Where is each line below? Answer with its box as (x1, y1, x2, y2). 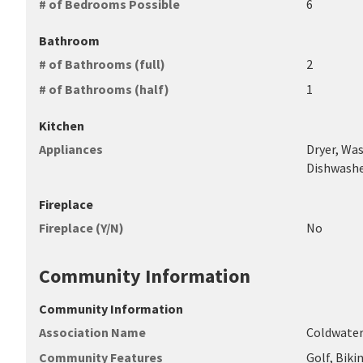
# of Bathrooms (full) (39, 56, 165, 72)
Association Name (39, 324, 146, 340)
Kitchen (39, 117, 84, 134)
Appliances (39, 141, 103, 157)
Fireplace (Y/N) (39, 220, 124, 236)
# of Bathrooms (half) (39, 81, 169, 97)
